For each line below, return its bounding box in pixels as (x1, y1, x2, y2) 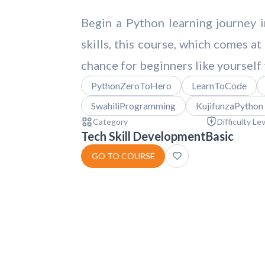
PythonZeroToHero (91, 79, 172, 91)
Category (93, 116, 128, 127)
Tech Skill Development (81, 128, 206, 143)
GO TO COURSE (91, 150, 155, 161)
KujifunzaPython (196, 99, 263, 111)
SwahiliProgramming (91, 99, 176, 111)
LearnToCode (192, 79, 247, 91)
